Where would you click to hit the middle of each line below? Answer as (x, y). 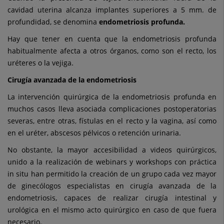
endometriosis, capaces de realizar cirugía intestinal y (112, 198)
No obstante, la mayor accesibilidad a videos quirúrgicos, (112, 150)
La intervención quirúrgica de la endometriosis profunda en (112, 97)
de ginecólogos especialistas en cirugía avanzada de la (112, 186)
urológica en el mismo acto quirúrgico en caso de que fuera (112, 210)
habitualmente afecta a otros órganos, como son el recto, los (112, 51)
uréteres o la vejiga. (40, 63)
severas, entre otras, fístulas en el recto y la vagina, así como (112, 121)
